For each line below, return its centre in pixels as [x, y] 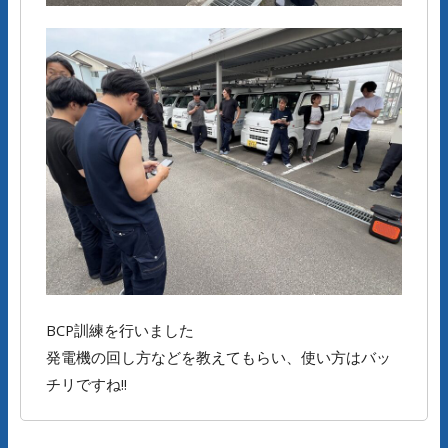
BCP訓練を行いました [120, 330]
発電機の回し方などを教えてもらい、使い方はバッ [218, 357]
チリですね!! [86, 384]
